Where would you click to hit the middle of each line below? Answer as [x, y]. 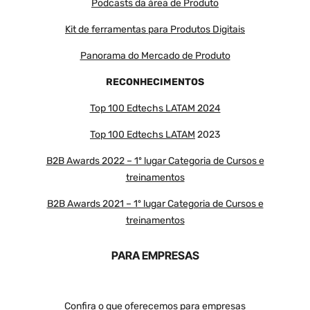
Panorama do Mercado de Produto [155, 55]
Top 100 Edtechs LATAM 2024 [155, 108]
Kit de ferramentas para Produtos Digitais [155, 29]
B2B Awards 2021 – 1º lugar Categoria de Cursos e [155, 203]
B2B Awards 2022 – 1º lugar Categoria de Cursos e [155, 161]
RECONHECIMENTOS [155, 82]
